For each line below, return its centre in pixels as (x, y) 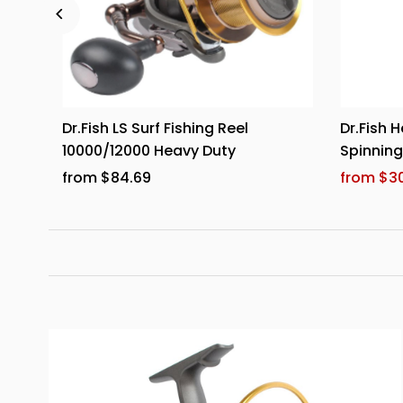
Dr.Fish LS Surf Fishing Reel (156, 129)
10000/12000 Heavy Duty (149, 151)
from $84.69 (107, 178)
